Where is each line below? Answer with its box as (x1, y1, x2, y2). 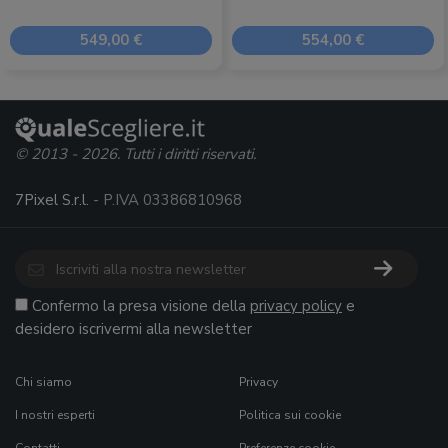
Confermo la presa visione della (32, 296, 250, 316)
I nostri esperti (15, 407, 95, 423)
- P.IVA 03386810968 (89, 190, 242, 210)
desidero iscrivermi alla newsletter (15, 319, 252, 339)
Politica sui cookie (239, 407, 341, 423)
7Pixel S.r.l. (15, 190, 89, 210)
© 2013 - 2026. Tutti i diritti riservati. (15, 144, 256, 164)
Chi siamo (15, 374, 72, 390)
